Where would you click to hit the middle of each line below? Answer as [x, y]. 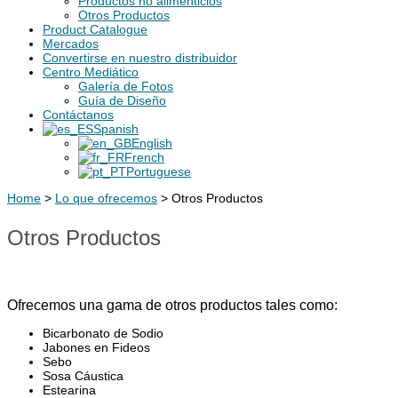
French [144, 157]
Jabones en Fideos [96, 347]
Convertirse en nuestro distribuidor [140, 58]
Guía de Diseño [122, 100]
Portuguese [159, 171]
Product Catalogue [95, 29]
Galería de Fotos [126, 86]
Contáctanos [78, 115]
